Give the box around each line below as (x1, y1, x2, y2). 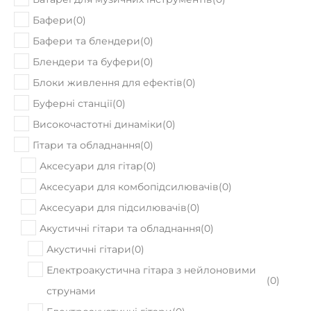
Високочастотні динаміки (33, 83, 162, 96)
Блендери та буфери (33, 21, 140, 33)
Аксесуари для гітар (40, 125, 143, 137)
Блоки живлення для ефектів (33, 42, 183, 54)
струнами (47, 250, 96, 262)
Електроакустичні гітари (47, 271, 172, 283)
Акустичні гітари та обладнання (40, 187, 201, 200)
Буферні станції (33, 62, 112, 75)
